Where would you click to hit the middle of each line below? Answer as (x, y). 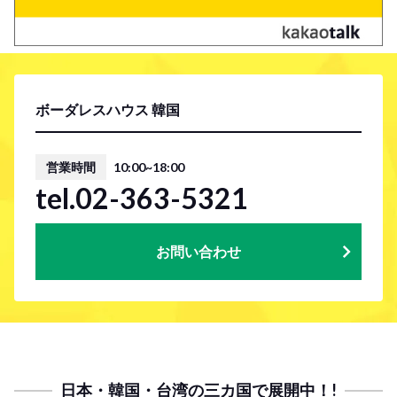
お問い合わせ (198, 251)
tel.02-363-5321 (142, 198)
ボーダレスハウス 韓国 (108, 109)
